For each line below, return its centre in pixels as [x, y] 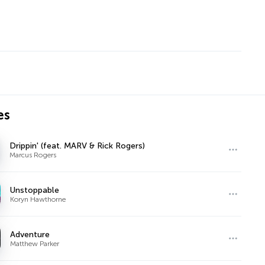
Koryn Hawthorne [38, 199]
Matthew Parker [35, 243]
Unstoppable [35, 190]
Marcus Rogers [33, 155]
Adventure [30, 234]
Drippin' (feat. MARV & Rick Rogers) [77, 146]
